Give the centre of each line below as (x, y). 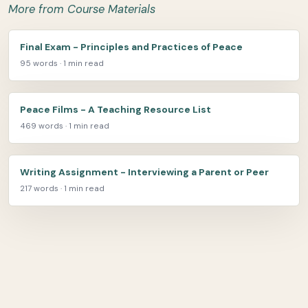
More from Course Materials (82, 10)
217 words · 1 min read (62, 189)
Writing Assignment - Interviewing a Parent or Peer (144, 172)
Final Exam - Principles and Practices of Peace (131, 47)
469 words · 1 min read (65, 126)
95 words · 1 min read (62, 64)
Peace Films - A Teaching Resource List (115, 110)
